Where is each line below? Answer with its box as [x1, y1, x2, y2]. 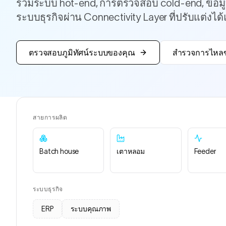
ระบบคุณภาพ [70, 205, 111, 213]
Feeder [194, 147, 216, 155]
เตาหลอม [117, 147, 145, 155]
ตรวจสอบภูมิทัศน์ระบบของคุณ [29, 48, 135, 57]
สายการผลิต [33, 114, 68, 121]
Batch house [39, 147, 79, 155]
